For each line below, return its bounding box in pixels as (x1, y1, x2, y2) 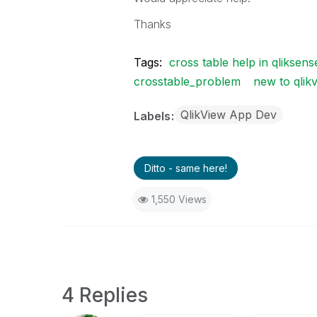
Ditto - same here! (144, 162, 227, 174)
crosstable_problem (133, 74, 241, 88)
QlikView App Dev (180, 108, 277, 122)
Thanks (133, 17, 171, 31)
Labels (133, 109, 173, 123)
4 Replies (62, 283, 148, 307)
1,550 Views (151, 193, 207, 205)
